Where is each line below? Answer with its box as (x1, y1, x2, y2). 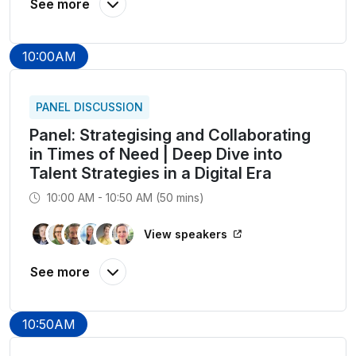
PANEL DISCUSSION (36, 100, 143, 114)
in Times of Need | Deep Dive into (29, 145, 282, 164)
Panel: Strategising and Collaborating (29, 126, 311, 145)
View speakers (144, 227, 227, 241)
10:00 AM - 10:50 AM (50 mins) (44, 191, 204, 204)
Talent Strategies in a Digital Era (29, 164, 272, 183)
